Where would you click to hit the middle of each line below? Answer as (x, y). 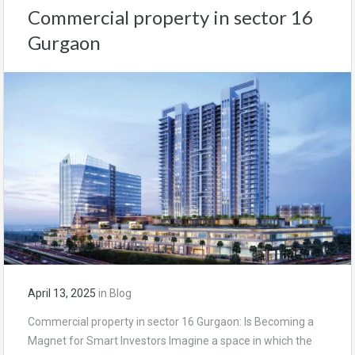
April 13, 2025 (62, 293)
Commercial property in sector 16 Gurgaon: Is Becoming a (171, 321)
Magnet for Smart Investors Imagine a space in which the (170, 340)
